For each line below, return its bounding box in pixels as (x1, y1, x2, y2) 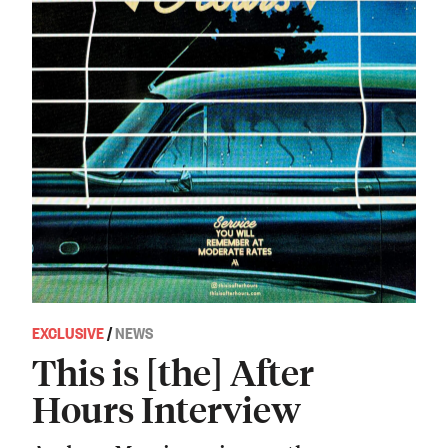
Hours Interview (32, 386, 301, 432)
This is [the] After (32, 349, 314, 395)
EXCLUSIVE (32, 321, 104, 344)
